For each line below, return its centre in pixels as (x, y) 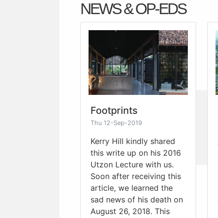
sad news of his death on (137, 199)
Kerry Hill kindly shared (133, 141)
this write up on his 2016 (136, 153)
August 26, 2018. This (130, 211)
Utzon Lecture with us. (132, 164)
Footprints (114, 110)
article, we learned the (132, 188)
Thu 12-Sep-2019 (116, 123)
